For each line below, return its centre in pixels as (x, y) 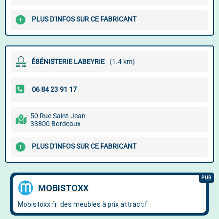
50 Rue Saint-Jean (58, 116)
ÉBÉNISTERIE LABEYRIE (68, 62)
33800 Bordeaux (55, 124)
